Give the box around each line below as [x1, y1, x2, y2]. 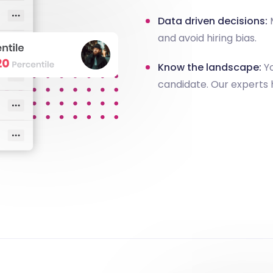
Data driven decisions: [158, 13, 268, 28]
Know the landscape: [158, 60, 261, 74]
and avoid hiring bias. [158, 30, 257, 45]
